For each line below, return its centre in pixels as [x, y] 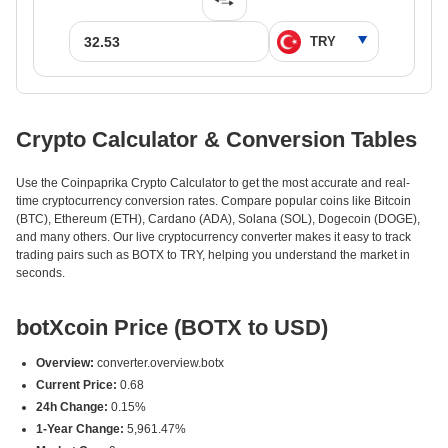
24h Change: [72, 407]
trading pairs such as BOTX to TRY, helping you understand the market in [213, 255]
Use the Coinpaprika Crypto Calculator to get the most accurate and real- [213, 183]
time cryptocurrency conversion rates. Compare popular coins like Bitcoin [213, 201]
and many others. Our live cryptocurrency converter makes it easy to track [213, 237]
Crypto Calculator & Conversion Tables [216, 139]
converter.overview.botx [159, 363]
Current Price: [76, 385]
